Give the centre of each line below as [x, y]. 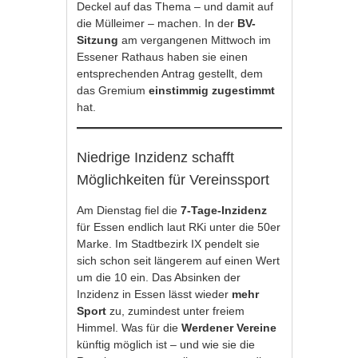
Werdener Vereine [229, 328]
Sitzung [98, 40]
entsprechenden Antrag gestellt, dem [170, 74]
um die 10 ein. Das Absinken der [159, 278]
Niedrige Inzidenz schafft [156, 158]
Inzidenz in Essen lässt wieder [155, 294]
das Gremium [113, 91]
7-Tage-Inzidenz [224, 211]
